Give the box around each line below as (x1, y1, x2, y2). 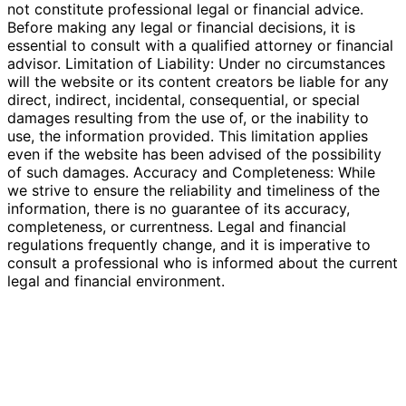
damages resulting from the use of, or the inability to (7, 108, 369, 127)
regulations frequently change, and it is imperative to (7, 235, 371, 254)
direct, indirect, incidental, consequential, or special (7, 90, 360, 109)
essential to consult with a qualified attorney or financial (7, 35, 393, 54)
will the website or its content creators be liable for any (7, 72, 389, 91)
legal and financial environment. (7, 271, 225, 290)
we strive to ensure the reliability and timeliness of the (7, 180, 380, 199)
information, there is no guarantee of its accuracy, (7, 198, 350, 217)
